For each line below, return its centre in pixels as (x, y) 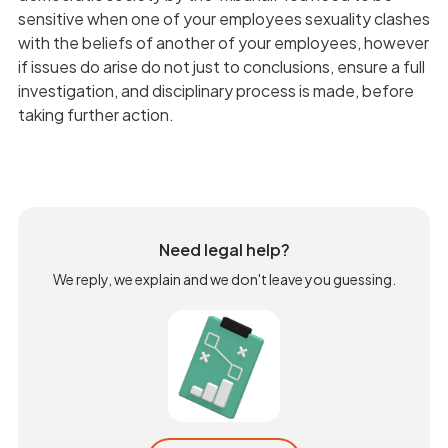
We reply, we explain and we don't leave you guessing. (224, 278)
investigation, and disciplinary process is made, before (215, 90)
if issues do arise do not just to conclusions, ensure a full (221, 66)
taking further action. (95, 114)
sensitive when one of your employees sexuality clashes (223, 18)
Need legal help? (224, 249)
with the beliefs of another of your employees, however (223, 42)
